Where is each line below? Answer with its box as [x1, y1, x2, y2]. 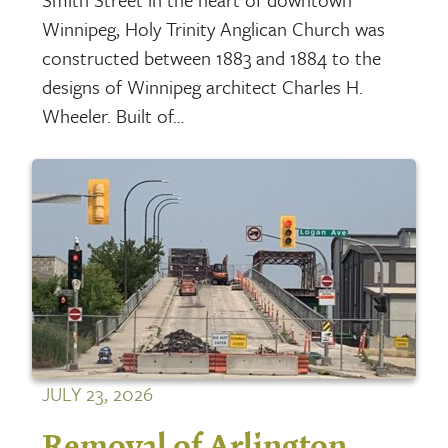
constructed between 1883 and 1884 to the [42, 43, 382, 71]
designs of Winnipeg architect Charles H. [42, 72, 364, 100]
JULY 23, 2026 [42, 380, 154, 408]
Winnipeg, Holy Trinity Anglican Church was [42, 14, 386, 42]
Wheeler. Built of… [42, 101, 185, 129]
